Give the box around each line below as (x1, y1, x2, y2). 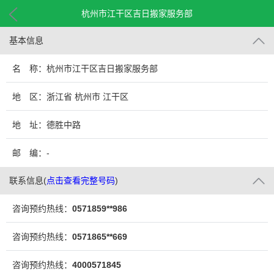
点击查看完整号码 (46, 176, 115, 185)
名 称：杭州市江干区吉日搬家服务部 (12, 64, 158, 73)
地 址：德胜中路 (12, 120, 81, 130)
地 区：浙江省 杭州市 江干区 (12, 92, 128, 102)
